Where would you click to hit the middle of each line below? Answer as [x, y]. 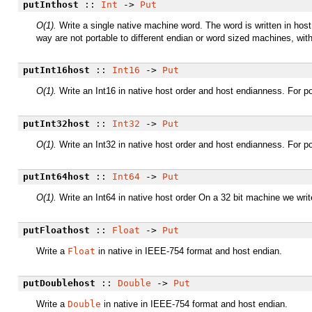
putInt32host [56, 123]
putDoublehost [59, 283]
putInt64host [56, 177]
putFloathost [56, 230]
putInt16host [56, 70]
